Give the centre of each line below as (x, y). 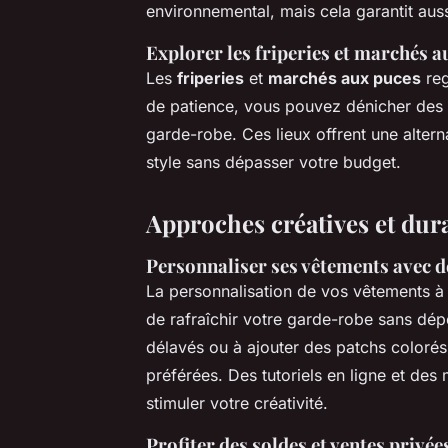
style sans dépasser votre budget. (273, 161)
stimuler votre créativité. (237, 402)
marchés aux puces (344, 77)
